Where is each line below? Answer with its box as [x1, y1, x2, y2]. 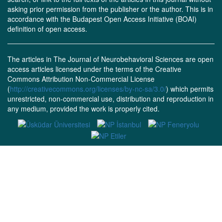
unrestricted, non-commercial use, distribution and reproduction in [7, 94, 214, 104]
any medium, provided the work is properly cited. [7, 104, 160, 113]
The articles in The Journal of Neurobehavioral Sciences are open [7, 54, 214, 64]
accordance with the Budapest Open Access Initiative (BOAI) [7, 14, 197, 24]
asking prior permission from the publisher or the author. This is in [7, 4, 213, 14]
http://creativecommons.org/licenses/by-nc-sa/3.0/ [10, 84, 166, 94]
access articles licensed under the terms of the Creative [7, 64, 181, 74]
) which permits [166, 84, 214, 94]
